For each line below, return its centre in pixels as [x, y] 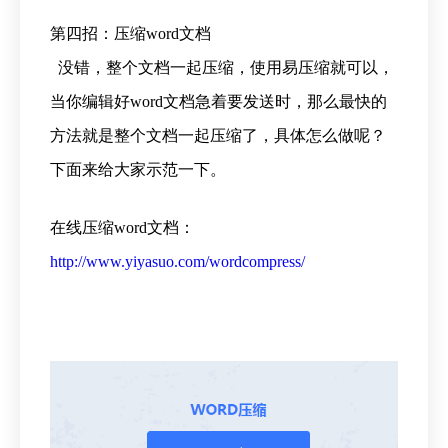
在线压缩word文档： [122, 227]
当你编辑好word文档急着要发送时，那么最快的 [218, 101]
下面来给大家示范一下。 [138, 169]
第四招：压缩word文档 [130, 33]
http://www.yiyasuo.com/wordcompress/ [177, 261]
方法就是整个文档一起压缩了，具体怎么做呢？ [218, 135]
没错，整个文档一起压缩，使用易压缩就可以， [222, 67]
